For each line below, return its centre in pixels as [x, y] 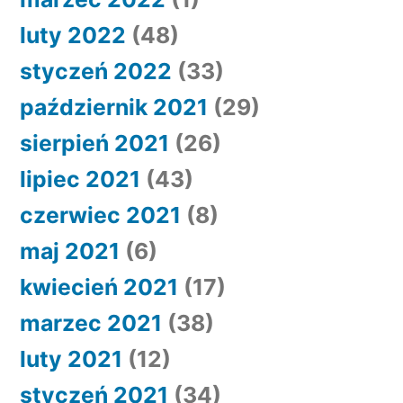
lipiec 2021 [80, 179]
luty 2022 [73, 35]
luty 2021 [71, 359]
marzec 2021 [91, 323]
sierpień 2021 [94, 143]
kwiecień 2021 [99, 287]
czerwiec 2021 [100, 215]
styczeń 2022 [96, 71]
